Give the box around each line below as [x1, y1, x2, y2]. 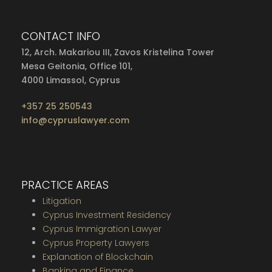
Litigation [42, 194, 81, 207]
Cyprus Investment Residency [42, 208, 171, 221]
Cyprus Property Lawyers [42, 236, 149, 249]
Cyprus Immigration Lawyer [42, 222, 161, 235]
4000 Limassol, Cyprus [21, 73, 120, 86]
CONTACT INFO [21, 28, 100, 44]
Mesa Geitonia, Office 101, [21, 59, 132, 72]
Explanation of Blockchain [42, 250, 153, 263]
